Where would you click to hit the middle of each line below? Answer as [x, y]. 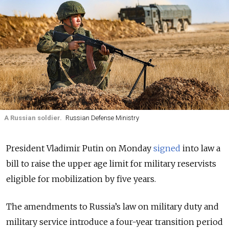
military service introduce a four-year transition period [114, 222]
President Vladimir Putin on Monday [80, 148]
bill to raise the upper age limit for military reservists [111, 164]
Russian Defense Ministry [102, 118]
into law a [200, 148]
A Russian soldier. [33, 118]
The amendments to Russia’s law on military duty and [112, 207]
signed [167, 148]
